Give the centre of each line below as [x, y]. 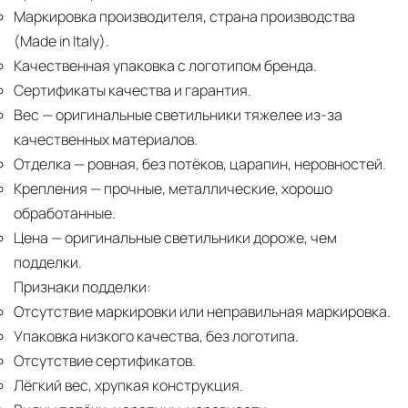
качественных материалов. [106, 140]
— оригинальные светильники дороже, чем [193, 238]
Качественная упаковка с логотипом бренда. [165, 66]
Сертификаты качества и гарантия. [133, 91]
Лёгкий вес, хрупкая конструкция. [128, 386]
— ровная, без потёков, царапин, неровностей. [229, 164]
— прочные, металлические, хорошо [210, 189]
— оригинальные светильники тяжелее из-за [191, 115]
